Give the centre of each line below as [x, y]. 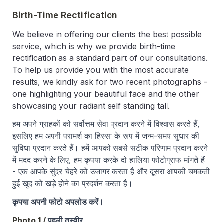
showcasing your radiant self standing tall [90, 106]
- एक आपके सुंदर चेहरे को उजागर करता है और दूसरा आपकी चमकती [111, 172]
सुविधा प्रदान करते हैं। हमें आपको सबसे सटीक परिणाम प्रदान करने [110, 148]
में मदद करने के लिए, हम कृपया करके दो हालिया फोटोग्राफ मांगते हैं [109, 160]
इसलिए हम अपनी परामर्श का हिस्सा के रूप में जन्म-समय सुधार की [106, 136]
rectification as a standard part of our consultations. [110, 58]
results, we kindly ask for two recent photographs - [110, 82]
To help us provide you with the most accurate [101, 70]
